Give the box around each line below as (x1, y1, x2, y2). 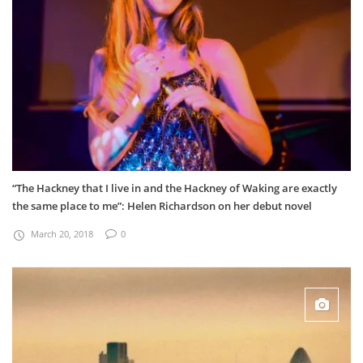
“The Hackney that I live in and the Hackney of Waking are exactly (12, 180, 337, 195)
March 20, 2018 (31, 227, 93, 240)
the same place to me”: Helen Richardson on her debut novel (12, 198, 312, 213)
